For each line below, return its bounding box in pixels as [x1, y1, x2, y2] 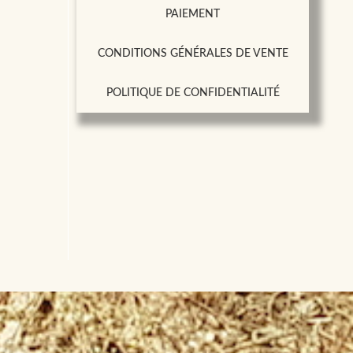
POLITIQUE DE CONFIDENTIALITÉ [106, 87, 280, 98]
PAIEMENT [165, 8, 221, 20]
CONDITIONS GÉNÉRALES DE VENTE [97, 47, 288, 59]
